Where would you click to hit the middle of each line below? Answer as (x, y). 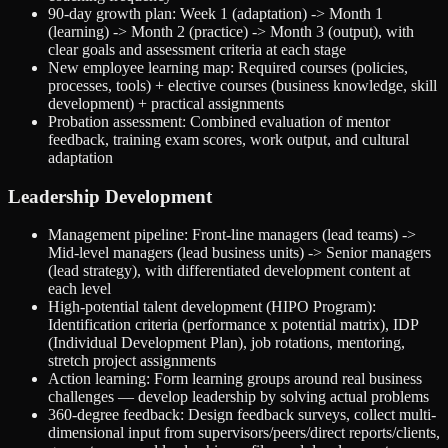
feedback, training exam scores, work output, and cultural (228, 139)
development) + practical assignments (166, 103)
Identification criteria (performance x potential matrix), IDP (233, 325)
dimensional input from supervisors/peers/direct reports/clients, (244, 433)
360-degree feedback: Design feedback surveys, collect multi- (242, 415)
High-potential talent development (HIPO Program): (212, 307)
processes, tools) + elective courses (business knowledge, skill (242, 85)
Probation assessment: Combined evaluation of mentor (219, 121)
